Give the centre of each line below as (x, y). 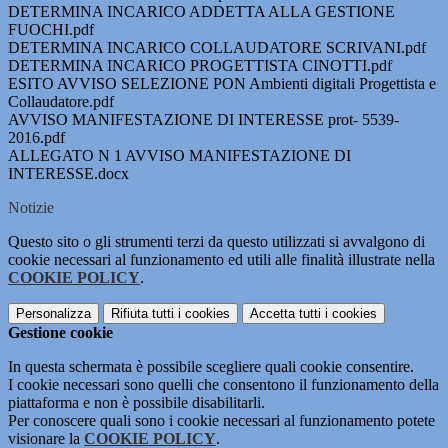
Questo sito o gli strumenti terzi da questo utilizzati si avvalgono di (216, 242)
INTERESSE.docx (68, 174)
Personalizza (53, 314)
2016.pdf (36, 138)
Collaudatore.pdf (61, 102)
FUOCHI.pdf (51, 30)
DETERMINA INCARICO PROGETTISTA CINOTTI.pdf (200, 66)
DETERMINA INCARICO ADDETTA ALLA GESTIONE (201, 12)
